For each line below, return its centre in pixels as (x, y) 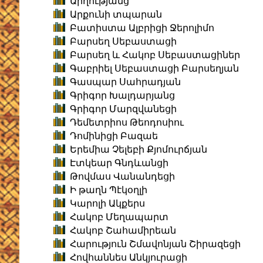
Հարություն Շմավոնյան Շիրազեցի (155, 244)
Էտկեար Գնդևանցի (119, 163)
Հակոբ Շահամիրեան (123, 231)
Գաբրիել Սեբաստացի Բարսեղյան (154, 69)
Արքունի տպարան (116, 15)
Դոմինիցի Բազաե (114, 136)
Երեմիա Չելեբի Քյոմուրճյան (139, 150)
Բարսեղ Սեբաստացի (123, 42)
